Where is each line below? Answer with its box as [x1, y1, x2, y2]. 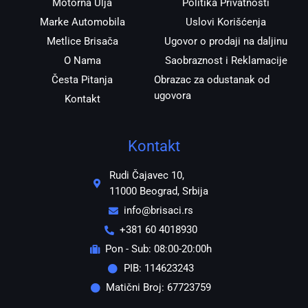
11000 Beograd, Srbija [109, 185, 208, 198]
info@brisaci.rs [124, 204, 194, 217]
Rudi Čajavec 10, [109, 169, 184, 182]
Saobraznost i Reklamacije [164, 54, 287, 67]
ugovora [154, 89, 191, 102]
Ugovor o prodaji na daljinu [164, 35, 287, 48]
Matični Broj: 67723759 [106, 281, 212, 294]
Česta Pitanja [52, 74, 113, 87]
